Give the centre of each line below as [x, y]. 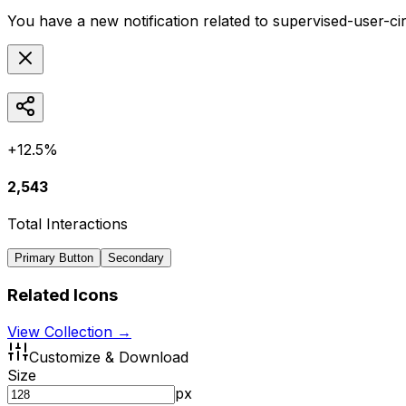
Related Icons [63, 295]
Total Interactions [68, 224]
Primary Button [54, 258]
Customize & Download [109, 357]
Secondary [136, 258]
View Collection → [69, 331]
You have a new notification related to [140, 20]
